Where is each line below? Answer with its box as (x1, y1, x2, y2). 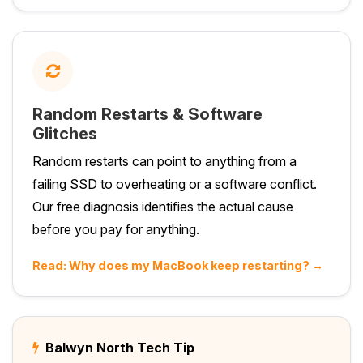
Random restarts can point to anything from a (32, 152, 297, 169)
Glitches (32, 123, 97, 143)
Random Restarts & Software (32, 104, 263, 124)
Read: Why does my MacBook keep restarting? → (32, 258, 323, 272)
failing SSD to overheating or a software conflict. (32, 175, 317, 192)
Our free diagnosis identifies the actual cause (32, 198, 293, 215)
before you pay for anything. (32, 220, 199, 237)
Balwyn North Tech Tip (42, 339, 194, 356)
